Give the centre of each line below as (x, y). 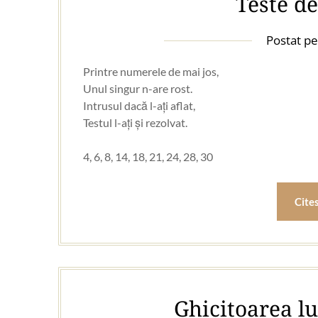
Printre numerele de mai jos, (151, 72)
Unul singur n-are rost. (138, 89)
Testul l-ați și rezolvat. (136, 123)
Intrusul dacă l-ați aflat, (139, 106)
